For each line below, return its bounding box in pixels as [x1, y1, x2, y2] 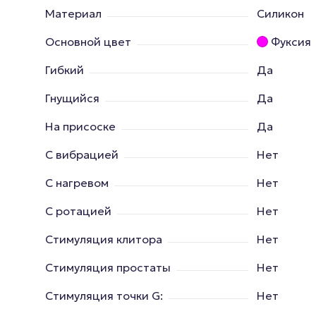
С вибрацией [45, 147, 119, 162]
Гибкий [45, 63, 84, 78]
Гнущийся [45, 91, 99, 106]
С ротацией [45, 204, 111, 219]
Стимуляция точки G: [45, 288, 163, 303]
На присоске [45, 119, 116, 134]
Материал [45, 6, 102, 21]
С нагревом [45, 176, 109, 190]
